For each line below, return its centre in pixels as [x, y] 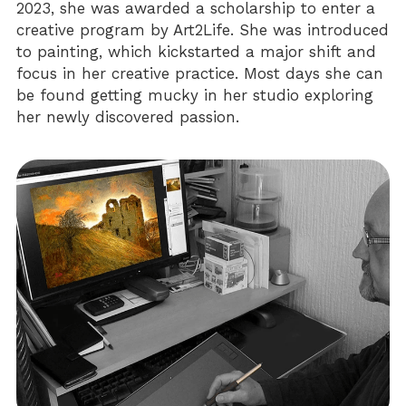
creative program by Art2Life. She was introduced [203, 29]
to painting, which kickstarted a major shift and [197, 51]
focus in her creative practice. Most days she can [200, 73]
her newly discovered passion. [128, 116]
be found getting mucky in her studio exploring [195, 95]
